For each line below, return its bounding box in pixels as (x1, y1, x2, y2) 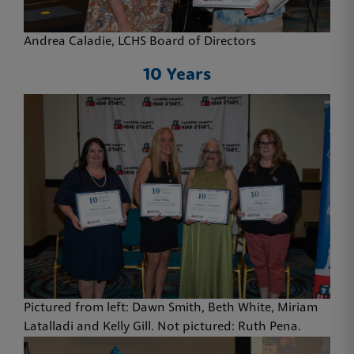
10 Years (143, 66, 211, 85)
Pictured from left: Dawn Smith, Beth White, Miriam (24, 302, 318, 315)
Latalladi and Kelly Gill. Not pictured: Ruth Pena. (24, 321, 301, 334)
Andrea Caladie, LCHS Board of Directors (24, 36, 256, 49)
